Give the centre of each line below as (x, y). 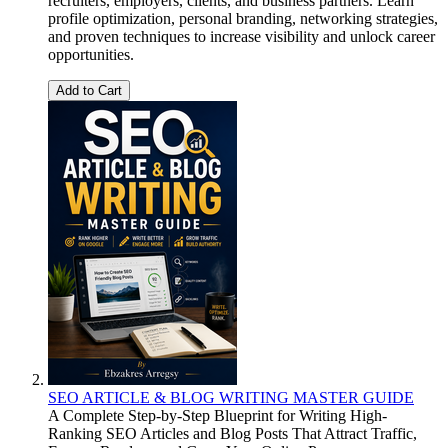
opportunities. (91, 55)
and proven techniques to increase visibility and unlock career (241, 37)
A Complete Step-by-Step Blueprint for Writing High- (217, 416)
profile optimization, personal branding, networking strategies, (243, 19)
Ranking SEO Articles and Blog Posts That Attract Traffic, (232, 434)
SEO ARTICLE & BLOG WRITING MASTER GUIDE (231, 398)
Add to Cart (89, 91)
